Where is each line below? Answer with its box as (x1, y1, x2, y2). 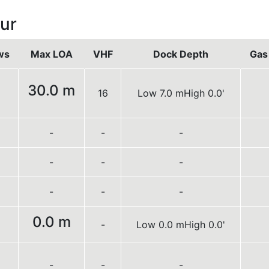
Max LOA (30, 48, 73, 60)
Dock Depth (153, 48, 208, 60)
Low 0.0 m (136, 219, 184, 231)
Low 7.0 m (137, 87, 184, 99)
